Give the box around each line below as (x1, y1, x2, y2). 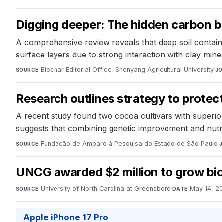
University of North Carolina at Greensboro (40, 184, 171, 192)
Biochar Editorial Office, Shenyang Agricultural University (40, 65, 214, 73)
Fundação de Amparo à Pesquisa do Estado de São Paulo (40, 139, 218, 147)
